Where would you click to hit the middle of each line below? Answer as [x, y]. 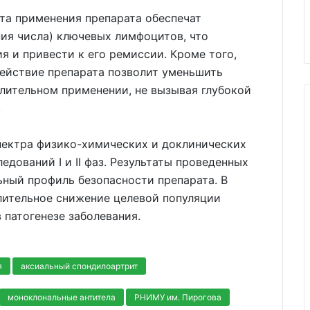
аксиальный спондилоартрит [79, 266]
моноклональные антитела [62, 297]
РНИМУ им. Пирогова [178, 297]
